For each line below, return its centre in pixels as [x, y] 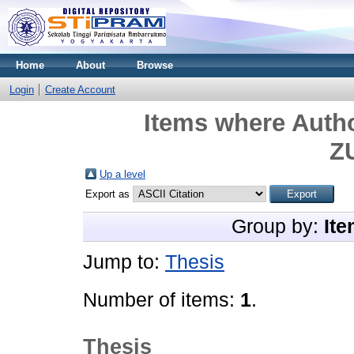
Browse [155, 65]
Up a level [122, 174]
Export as [109, 194]
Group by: [278, 226]
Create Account [80, 90]
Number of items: [162, 300]
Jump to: [124, 262]
